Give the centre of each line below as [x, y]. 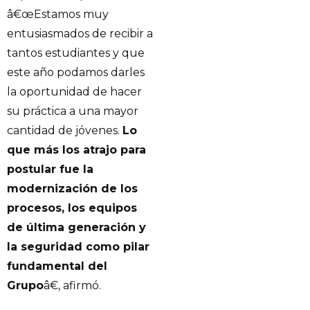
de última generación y [76, 227]
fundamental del [57, 266]
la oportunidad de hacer [74, 91]
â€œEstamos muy [58, 14]
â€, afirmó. [72, 285]
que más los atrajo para [76, 149]
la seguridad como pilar [78, 246]
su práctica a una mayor [73, 111]
